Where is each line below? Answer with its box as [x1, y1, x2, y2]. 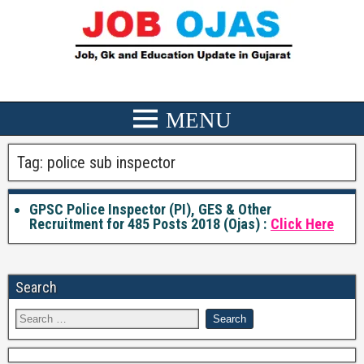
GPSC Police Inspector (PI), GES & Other [29, 201, 271, 218]
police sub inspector [47, 153, 175, 172]
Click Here [271, 215, 334, 232]
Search [15, 279, 57, 296]
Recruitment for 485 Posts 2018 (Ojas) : [29, 215, 266, 232]
